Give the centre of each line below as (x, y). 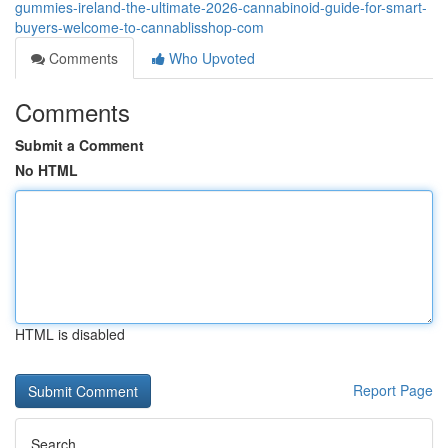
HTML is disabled (70, 334)
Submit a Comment (79, 145)
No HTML (46, 170)
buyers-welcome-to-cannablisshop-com (139, 27)
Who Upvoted (210, 58)
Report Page (393, 390)
